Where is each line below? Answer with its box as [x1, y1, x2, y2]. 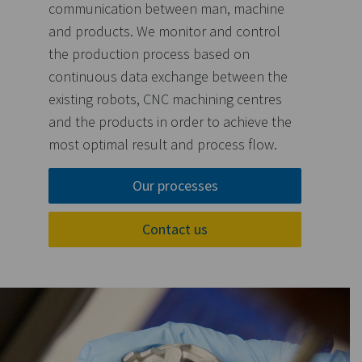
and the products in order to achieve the [48, 112, 292, 131]
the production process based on [48, 44, 250, 63]
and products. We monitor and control [48, 22, 280, 40]
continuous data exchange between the [48, 67, 288, 86]
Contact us [142, 220, 208, 238]
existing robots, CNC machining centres [48, 90, 282, 108]
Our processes [132, 176, 218, 195]
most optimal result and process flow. [48, 135, 277, 154]
